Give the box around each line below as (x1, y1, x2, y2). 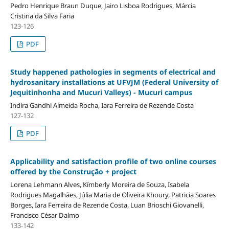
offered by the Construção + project (10, 167, 136, 177)
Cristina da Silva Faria (10, 11, 74, 21)
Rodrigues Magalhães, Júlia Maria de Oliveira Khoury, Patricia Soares (10, 190, 216, 200)
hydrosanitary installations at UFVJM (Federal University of (10, 77, 218, 87)
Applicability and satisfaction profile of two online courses (10, 156, 216, 167)
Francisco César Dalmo (10, 211, 79, 220)
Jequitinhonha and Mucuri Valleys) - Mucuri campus (10, 87, 192, 98)
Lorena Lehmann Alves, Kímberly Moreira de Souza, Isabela (10, 180, 189, 190)
